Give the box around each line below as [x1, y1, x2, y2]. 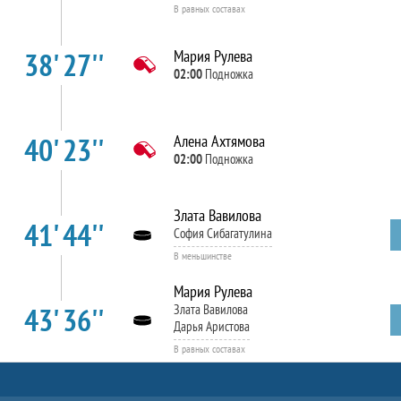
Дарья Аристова [173, 318, 250, 335]
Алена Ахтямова [173, 131, 265, 151]
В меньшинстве [173, 248, 232, 262]
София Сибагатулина [173, 224, 272, 242]
